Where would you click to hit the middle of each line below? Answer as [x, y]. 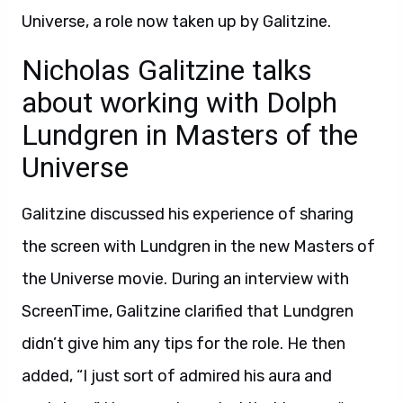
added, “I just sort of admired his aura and [177, 376]
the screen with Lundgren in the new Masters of [198, 246]
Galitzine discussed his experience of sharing [188, 214]
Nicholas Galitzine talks [167, 70]
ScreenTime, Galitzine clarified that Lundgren [188, 311]
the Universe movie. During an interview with [185, 279]
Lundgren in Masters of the [190, 135]
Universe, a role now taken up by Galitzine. [176, 22]
